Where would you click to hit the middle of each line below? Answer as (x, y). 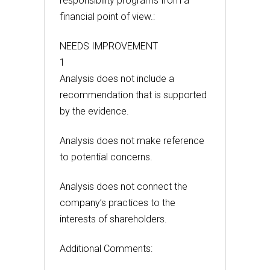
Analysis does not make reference (132, 141)
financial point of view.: (107, 17)
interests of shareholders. (113, 219)
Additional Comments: (106, 249)
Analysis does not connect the (124, 187)
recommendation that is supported (133, 95)
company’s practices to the (118, 203)
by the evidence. (94, 111)
